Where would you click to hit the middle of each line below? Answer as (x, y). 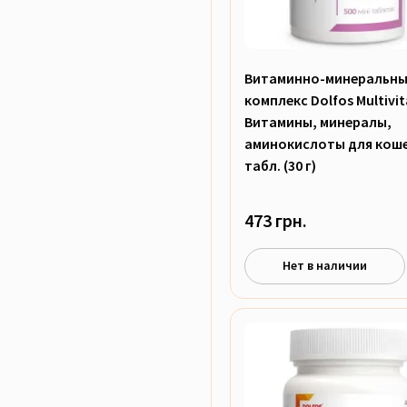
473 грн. (276, 220)
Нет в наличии (325, 265)
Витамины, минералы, (318, 121)
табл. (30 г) (280, 165)
